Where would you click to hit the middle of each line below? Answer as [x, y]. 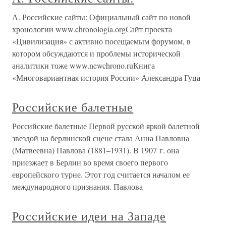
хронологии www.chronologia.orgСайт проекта [92, 29]
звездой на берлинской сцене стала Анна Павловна [101, 138]
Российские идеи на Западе [89, 216]
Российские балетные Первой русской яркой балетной [106, 126]
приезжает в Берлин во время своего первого [90, 162]
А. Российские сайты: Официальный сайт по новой [101, 17]
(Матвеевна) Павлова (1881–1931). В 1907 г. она [96, 150]
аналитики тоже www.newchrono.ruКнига [83, 65]
